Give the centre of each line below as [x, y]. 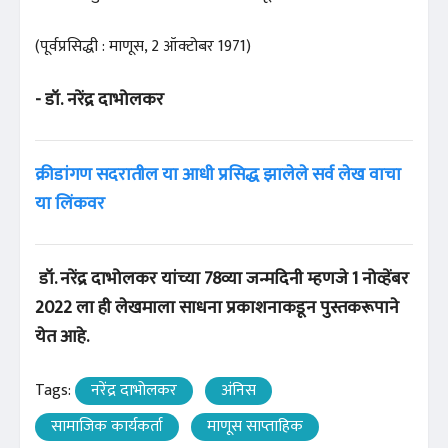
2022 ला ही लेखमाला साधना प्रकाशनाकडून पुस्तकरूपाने [217, 307]
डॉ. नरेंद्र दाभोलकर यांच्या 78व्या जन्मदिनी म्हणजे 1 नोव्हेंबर [222, 278]
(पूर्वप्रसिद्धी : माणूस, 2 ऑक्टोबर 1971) [143, 46]
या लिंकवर [70, 203]
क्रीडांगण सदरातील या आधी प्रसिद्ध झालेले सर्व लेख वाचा [218, 174]
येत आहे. [62, 336]
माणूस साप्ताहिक [255, 426]
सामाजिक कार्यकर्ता [107, 426]
